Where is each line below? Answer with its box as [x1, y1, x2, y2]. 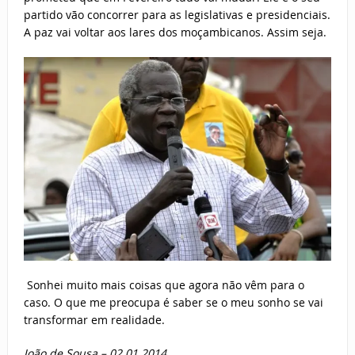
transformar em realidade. [23, 311, 165, 327]
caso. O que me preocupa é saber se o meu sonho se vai [23, 294, 323, 310]
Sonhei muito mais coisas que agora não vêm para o [23, 277, 304, 292]
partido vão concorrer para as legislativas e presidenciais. [23, 6, 330, 22]
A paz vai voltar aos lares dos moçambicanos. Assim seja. [23, 24, 326, 40]
